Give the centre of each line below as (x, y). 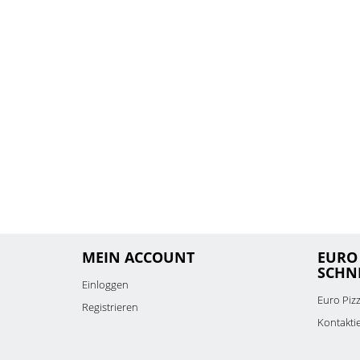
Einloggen (105, 284)
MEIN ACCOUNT (138, 257)
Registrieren (110, 307)
